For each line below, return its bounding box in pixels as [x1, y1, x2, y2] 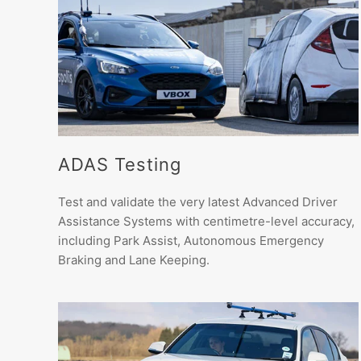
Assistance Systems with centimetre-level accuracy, [58, 213, 355, 229]
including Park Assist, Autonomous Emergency [58, 232, 324, 248]
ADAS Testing [58, 153, 181, 175]
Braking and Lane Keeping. [58, 251, 210, 268]
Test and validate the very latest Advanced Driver [58, 193, 338, 210]
